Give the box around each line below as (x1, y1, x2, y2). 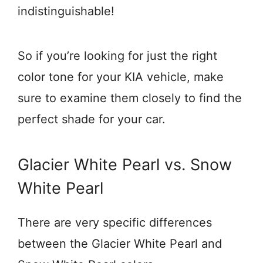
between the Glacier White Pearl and (18, 237, 222, 251)
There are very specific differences (18, 215, 212, 230)
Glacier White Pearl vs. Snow (18, 155, 232, 174)
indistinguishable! (18, 4, 114, 18)
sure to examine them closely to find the (18, 91, 242, 105)
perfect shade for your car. (18, 112, 166, 126)
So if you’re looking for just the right (18, 49, 217, 63)
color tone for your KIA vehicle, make (18, 70, 224, 84)
